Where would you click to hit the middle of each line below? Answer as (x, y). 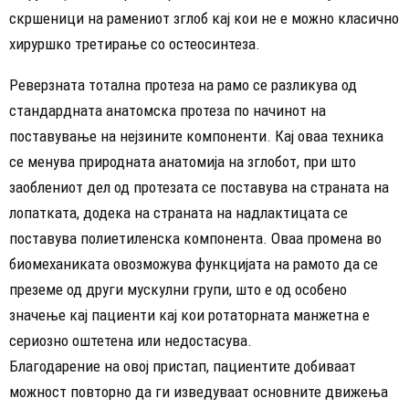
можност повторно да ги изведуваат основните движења (199, 391)
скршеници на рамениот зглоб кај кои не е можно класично (204, 18)
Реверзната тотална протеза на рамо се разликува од (183, 84)
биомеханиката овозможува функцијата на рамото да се (194, 263)
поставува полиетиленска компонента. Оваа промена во (195, 238)
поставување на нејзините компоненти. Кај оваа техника (196, 136)
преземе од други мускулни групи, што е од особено (178, 289)
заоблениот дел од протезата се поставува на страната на (199, 187)
